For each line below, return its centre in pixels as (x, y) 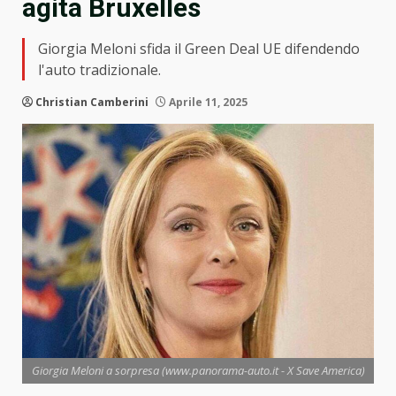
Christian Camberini (92, 102)
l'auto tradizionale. (99, 70)
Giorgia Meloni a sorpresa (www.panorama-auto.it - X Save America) (198, 371)
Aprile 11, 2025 (207, 102)
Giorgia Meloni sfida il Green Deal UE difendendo (199, 49)
